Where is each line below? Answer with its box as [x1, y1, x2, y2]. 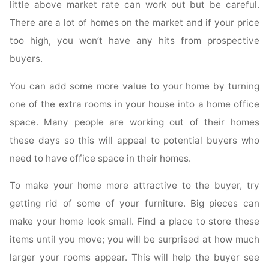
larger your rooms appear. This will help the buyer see [10, 252, 259, 264]
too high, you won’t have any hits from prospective [10, 35, 259, 47]
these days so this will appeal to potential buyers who [10, 134, 259, 147]
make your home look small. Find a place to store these [10, 216, 259, 228]
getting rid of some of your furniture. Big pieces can [10, 198, 259, 210]
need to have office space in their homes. [10, 153, 192, 165]
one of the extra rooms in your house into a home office [10, 98, 259, 110]
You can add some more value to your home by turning [10, 80, 259, 92]
